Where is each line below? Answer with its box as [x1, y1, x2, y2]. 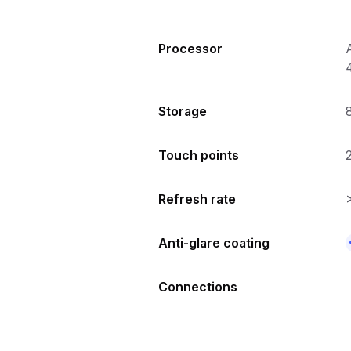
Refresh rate [158, 190, 236, 207]
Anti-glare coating [158, 234, 270, 251]
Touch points [158, 147, 239, 163]
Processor [158, 40, 223, 56]
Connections [158, 278, 237, 295]
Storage [158, 103, 207, 119]
